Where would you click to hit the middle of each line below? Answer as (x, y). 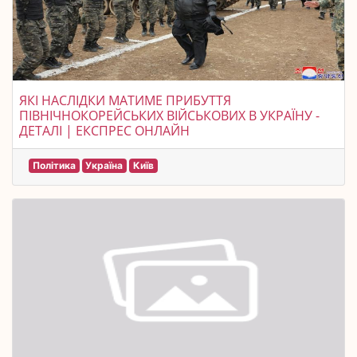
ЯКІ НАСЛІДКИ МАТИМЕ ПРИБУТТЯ (125, 100)
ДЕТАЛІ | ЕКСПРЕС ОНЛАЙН (104, 131)
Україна (104, 165)
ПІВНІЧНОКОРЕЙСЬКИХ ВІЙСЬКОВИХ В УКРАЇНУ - (169, 116)
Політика (54, 165)
